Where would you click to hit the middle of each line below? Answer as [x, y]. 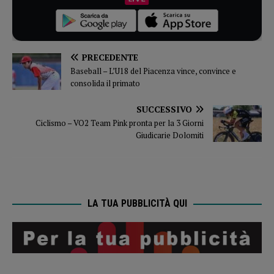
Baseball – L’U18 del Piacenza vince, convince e [153, 71]
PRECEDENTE [110, 57]
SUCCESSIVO [164, 109]
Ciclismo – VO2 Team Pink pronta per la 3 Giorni [120, 123]
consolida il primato [105, 83]
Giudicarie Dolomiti [170, 135]
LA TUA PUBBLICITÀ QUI [137, 204]
